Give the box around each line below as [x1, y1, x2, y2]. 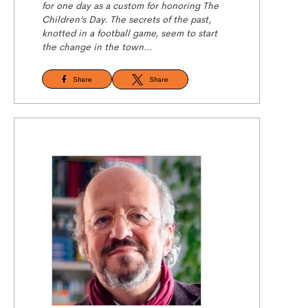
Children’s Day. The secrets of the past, [42, 13, 211, 25]
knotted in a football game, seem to [42, 27, 198, 39]
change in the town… [59, 41, 153, 53]
